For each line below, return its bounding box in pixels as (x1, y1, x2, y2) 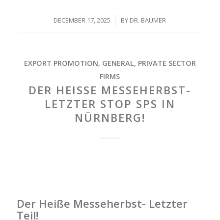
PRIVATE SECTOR (137, 58, 196, 68)
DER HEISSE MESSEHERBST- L (28, 82, 192, 97)
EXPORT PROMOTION (24, 58, 98, 68)
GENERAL (102, 58, 134, 68)
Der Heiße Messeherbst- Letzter (16, 196, 188, 211)
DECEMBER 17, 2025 (54, 15, 111, 25)
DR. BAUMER (130, 15, 166, 25)
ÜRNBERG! (74, 110, 142, 125)
